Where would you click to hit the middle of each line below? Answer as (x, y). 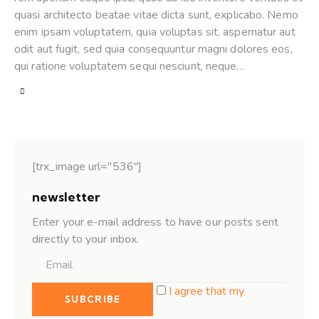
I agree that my (206, 292)
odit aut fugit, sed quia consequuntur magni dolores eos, (153, 49)
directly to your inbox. (86, 239)
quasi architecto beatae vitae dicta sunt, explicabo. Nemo (156, 15)
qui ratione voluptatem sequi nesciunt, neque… (130, 67)
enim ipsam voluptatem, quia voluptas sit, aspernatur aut (155, 32)
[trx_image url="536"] (87, 166)
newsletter (66, 197)
